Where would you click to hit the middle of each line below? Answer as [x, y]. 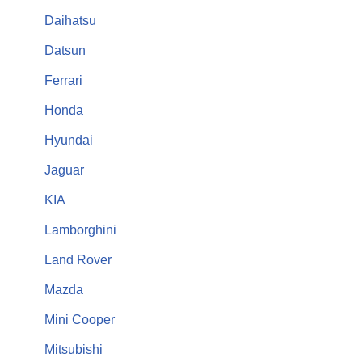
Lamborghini [80, 229]
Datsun [65, 50]
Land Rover [78, 259]
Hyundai [69, 140]
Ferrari [63, 80]
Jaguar [64, 170]
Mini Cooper [80, 319]
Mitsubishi [74, 349]
